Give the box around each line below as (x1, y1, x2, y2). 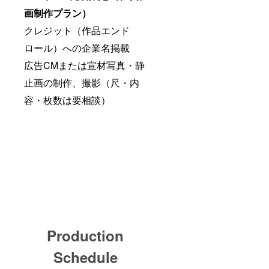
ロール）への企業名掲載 (24, 40, 130, 55)
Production (47, 225, 124, 246)
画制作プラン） (24, 5, 91, 20)
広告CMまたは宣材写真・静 (24, 58, 145, 72)
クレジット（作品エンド (24, 23, 130, 37)
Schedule (53, 246, 118, 267)
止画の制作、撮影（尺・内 (24, 75, 139, 89)
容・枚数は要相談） (24, 92, 110, 107)
